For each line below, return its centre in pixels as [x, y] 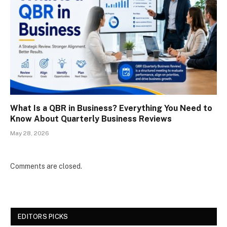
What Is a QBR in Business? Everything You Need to [111, 108]
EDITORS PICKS [43, 217]
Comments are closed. [46, 166]
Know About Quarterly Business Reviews [91, 119]
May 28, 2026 [30, 134]
